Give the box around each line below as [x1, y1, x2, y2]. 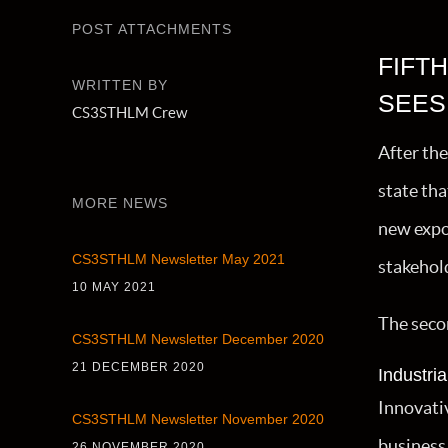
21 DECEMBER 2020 [72, 360, 205, 374]
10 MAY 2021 [72, 280, 156, 294]
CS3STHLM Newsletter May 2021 [72, 251, 285, 267]
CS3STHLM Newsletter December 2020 [72, 331, 324, 347]
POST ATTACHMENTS [72, 21, 232, 37]
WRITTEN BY [72, 77, 168, 93]
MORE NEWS [72, 195, 168, 211]
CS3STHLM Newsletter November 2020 [72, 411, 324, 427]
